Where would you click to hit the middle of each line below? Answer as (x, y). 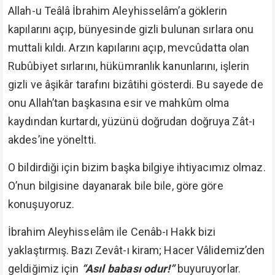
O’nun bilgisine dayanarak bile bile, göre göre (116, 186)
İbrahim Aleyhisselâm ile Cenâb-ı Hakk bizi (112, 232)
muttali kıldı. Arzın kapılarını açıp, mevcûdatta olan (129, 48)
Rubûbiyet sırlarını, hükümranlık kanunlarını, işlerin (129, 66)
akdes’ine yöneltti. (52, 140)
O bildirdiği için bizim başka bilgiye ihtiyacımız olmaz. (137, 167)
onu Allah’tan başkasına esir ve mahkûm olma (119, 103)
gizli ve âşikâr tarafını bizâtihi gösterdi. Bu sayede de (136, 84)
